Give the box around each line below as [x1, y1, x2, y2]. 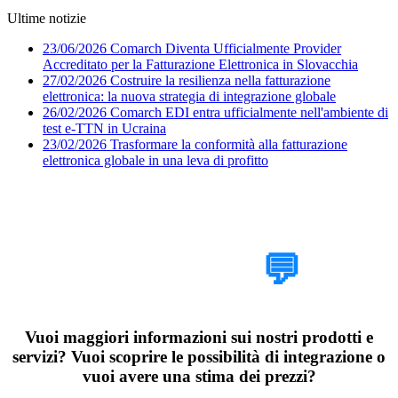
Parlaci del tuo [74, 203, 324, 248]
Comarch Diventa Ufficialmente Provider [110, 41, 341, 57]
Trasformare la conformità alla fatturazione [110, 137, 347, 153]
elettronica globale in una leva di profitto [43, 153, 268, 169]
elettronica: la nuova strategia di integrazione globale [43, 89, 336, 105]
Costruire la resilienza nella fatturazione [110, 73, 330, 89]
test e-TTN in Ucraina [43, 121, 166, 137]
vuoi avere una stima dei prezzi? [82, 366, 316, 386]
